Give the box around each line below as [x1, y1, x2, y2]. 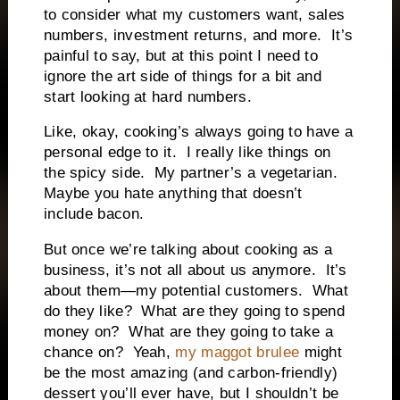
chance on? [43, 344, 123, 362]
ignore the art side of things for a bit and [43, 67, 321, 85]
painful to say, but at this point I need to [43, 46, 318, 64]
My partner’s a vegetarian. [154, 164, 337, 182]
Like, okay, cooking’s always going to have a [43, 123, 354, 141]
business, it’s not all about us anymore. [43, 262, 316, 279]
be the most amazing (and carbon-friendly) [43, 364, 338, 382]
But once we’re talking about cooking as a [43, 241, 333, 259]
